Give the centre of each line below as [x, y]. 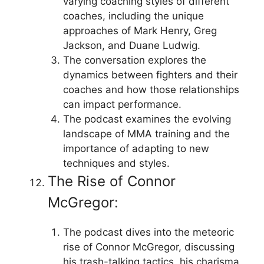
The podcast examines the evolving [147, 119]
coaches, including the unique [133, 16]
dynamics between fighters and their [150, 75]
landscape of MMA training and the [146, 134]
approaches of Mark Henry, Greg [140, 31]
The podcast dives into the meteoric [148, 232]
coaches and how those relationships [151, 90]
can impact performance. [122, 104]
